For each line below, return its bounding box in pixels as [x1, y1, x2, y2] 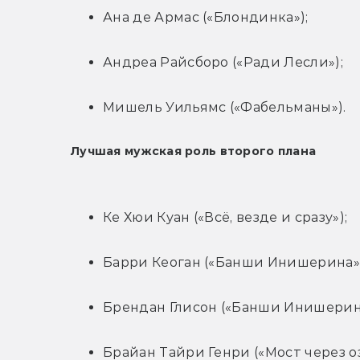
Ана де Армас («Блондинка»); [103, 10, 309, 26]
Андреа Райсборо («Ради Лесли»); [103, 55, 343, 71]
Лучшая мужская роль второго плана [71, 144, 317, 159]
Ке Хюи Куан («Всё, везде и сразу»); [103, 210, 348, 226]
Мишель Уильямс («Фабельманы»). [103, 100, 346, 116]
